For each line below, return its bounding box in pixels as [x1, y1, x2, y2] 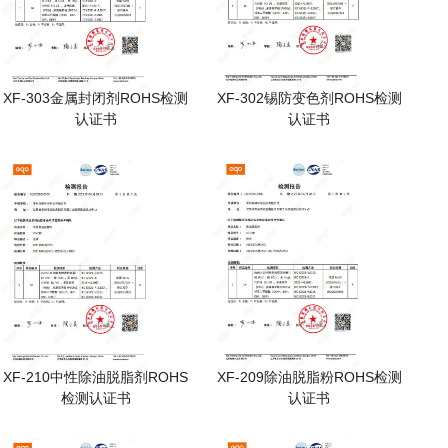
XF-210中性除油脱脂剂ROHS [3, 368, 189, 385]
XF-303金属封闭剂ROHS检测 [3, 90, 189, 107]
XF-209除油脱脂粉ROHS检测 [216, 368, 402, 385]
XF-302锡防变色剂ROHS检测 [216, 90, 402, 107]
